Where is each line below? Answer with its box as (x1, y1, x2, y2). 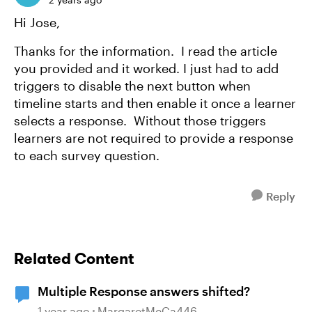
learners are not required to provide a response (14, 130, 293, 146)
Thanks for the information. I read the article (14, 42, 277, 58)
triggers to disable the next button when (14, 77, 251, 93)
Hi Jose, (14, 14, 63, 30)
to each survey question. (14, 147, 159, 163)
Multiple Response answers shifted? (38, 283, 250, 299)
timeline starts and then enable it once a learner (14, 95, 296, 111)
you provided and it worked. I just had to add (14, 60, 279, 76)
